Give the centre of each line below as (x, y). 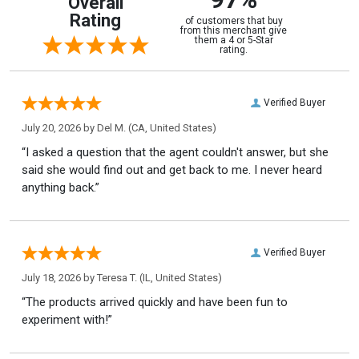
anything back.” (61, 187)
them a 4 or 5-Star (234, 40)
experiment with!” (67, 319)
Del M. (111, 127)
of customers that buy (234, 20)
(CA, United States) (171, 127)
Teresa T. (117, 277)
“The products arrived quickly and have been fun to (155, 302)
